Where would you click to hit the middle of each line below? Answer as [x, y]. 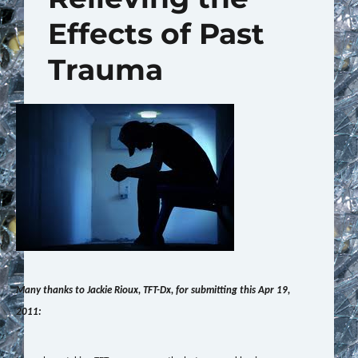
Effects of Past [156, 34]
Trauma [105, 70]
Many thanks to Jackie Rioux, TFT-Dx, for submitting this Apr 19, [153, 291]
